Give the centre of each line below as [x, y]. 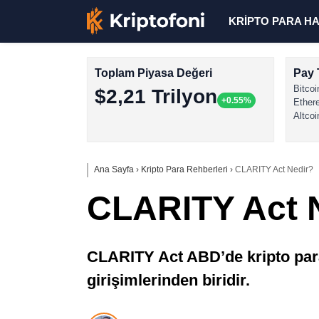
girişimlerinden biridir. [168, 281]
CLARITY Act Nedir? [274, 169]
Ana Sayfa [114, 169]
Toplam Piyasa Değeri [153, 73]
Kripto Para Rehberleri [184, 169]
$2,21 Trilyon [156, 96]
